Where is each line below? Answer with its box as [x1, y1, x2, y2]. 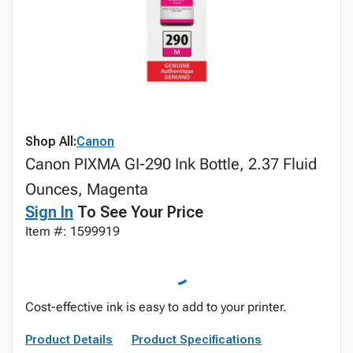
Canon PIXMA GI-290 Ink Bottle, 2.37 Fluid [25, 154, 317, 173]
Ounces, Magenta [25, 180, 148, 199]
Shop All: [25, 134, 76, 149]
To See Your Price [73, 203, 203, 221]
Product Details [25, 333, 113, 347]
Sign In [25, 203, 73, 221]
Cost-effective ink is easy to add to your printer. [25, 299, 287, 314]
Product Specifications [132, 333, 262, 347]
